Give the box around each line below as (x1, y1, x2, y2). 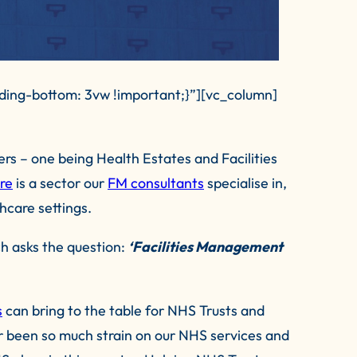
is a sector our (13, 173, 108, 192)
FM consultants (108, 173, 204, 192)
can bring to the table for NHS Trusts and (2, 300, 265, 320)
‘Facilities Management (128, 237, 283, 256)
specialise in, (204, 173, 287, 192)
